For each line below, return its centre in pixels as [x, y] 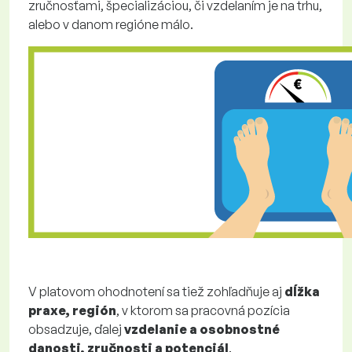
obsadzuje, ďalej [76, 329]
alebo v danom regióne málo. [111, 24]
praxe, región [72, 310]
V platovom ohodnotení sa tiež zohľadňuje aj [156, 291]
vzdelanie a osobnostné [202, 329]
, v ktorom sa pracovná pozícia [203, 310]
